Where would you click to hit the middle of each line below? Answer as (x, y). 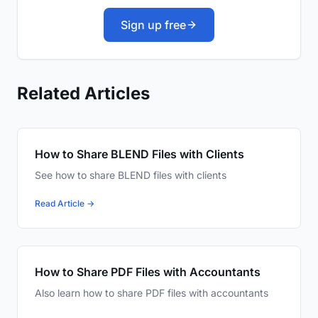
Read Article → (65, 204)
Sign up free (153, 25)
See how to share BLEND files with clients (131, 175)
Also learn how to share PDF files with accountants (152, 293)
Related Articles (83, 94)
